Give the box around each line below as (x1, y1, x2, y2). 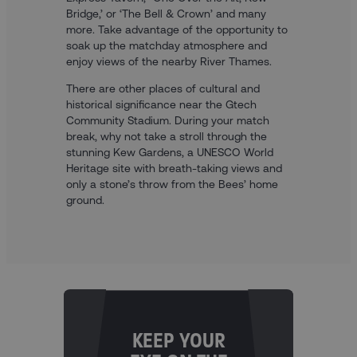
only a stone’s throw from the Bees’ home (65, 177, 278, 190)
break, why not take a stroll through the (65, 129, 267, 143)
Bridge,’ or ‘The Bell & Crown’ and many (65, 6, 266, 20)
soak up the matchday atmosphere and (65, 38, 267, 52)
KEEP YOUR (131, 328, 226, 355)
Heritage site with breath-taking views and (65, 161, 282, 175)
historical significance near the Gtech (65, 97, 257, 111)
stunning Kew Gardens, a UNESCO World (65, 145, 273, 159)
